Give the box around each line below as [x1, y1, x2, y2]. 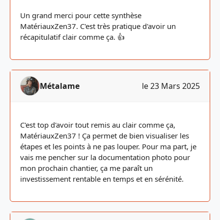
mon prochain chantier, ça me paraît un [20, 163, 153, 173]
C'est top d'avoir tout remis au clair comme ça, [20, 120, 175, 130]
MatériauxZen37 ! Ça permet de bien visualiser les [20, 131, 189, 140]
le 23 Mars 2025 [142, 81, 200, 91]
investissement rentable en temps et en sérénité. [20, 174, 184, 184]
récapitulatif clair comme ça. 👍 [20, 32, 125, 42]
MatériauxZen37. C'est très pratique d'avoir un [20, 21, 176, 31]
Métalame [40, 81, 80, 91]
